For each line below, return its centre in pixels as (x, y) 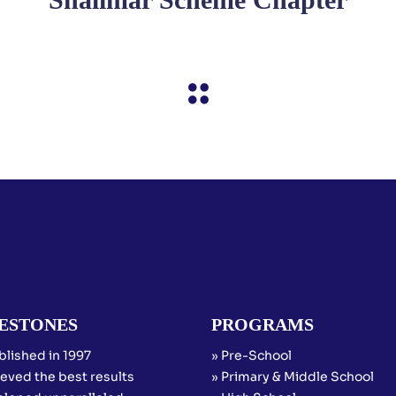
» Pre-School (251, 355)
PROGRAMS (263, 324)
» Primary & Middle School (293, 377)
